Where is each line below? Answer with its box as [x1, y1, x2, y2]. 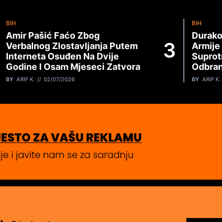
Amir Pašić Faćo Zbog [6, 30, 100, 41]
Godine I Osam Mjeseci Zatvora [6, 61, 141, 72]
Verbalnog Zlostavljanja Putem [6, 41, 138, 52]
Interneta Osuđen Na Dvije [6, 51, 119, 62]
